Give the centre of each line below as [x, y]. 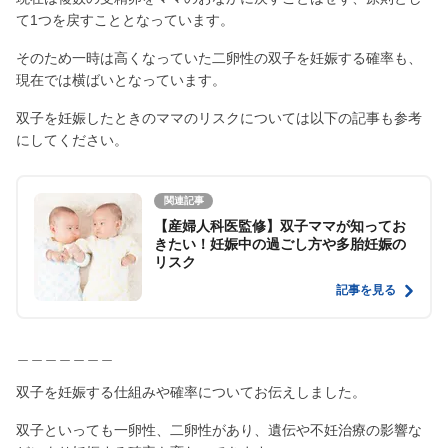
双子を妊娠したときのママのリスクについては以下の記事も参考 [219, 117]
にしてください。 [72, 139]
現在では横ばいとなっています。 [121, 79]
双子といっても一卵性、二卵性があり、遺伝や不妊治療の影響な [219, 429]
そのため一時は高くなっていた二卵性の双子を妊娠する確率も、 [219, 57]
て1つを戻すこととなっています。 [125, 19]
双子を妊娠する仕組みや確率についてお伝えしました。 [191, 391]
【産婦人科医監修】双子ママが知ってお [280, 225]
